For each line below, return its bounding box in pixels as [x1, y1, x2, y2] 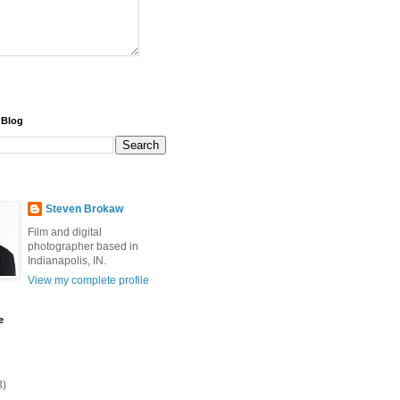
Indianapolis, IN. [28, 254, 106, 267]
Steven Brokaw [46, 203, 123, 215]
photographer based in [28, 240, 138, 253]
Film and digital [28, 226, 102, 238]
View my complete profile [28, 274, 149, 287]
